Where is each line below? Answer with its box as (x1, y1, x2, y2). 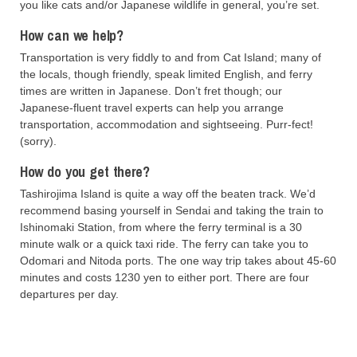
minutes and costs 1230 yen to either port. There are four (20, 270, 309, 284)
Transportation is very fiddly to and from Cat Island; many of (20, 50, 321, 64)
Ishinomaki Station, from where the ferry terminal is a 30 (20, 220, 302, 233)
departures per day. (20, 287, 119, 300)
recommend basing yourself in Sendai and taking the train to (20, 203, 324, 217)
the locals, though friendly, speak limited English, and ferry (20, 67, 312, 80)
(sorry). (20, 134, 57, 147)
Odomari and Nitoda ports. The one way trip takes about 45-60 (20, 253, 336, 267)
